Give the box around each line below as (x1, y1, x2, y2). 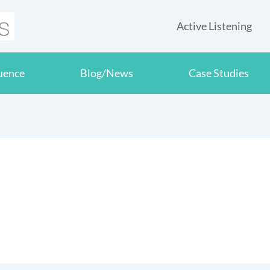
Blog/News (80, 66, 133, 80)
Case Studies (189, 66, 249, 80)
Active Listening (176, 19, 252, 33)
